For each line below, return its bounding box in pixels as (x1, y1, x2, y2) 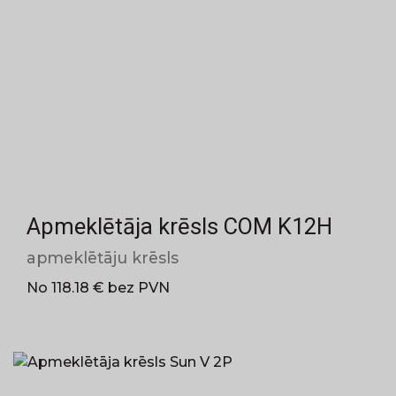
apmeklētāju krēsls (27, 248, 179, 267)
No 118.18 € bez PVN (27, 279, 170, 296)
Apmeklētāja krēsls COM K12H (27, 213, 332, 240)
